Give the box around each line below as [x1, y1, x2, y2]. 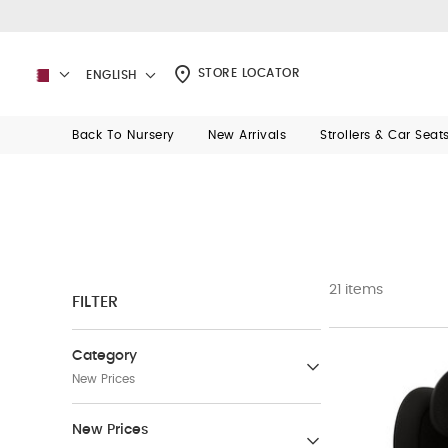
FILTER [72, 294, 118, 310]
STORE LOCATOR [193, 67, 300, 80]
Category [72, 349, 137, 363]
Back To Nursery [72, 129, 175, 141]
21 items [329, 283, 383, 297]
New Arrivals [208, 129, 287, 141]
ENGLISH [86, 69, 141, 81]
